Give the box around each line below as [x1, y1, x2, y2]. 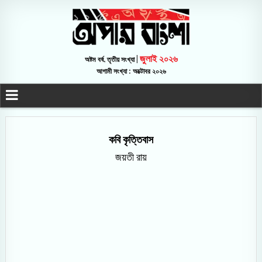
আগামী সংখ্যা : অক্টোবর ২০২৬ [96, 66, 166, 76]
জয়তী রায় [115, 151, 147, 164]
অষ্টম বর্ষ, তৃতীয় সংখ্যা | [84, 54, 140, 64]
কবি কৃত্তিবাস [109, 133, 153, 146]
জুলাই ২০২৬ [139, 52, 178, 65]
